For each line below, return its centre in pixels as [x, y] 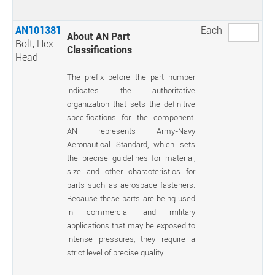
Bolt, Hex [34, 44]
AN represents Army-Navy [131, 131]
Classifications [99, 50]
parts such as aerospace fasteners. [131, 185]
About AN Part [99, 36]
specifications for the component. [131, 117]
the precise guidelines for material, [131, 158]
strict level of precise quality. [116, 252]
